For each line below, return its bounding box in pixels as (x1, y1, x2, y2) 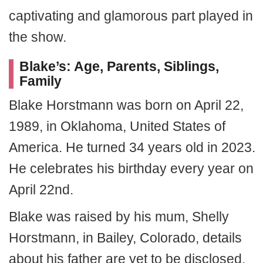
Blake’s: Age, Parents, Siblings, (19, 59, 219, 74)
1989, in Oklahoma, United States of (9, 119, 225, 134)
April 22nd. (9, 182, 73, 197)
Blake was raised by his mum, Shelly (9, 209, 229, 224)
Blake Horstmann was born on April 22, (9, 97, 244, 113)
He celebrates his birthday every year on (9, 161, 254, 176)
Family (19, 73, 62, 89)
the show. (9, 29, 66, 45)
